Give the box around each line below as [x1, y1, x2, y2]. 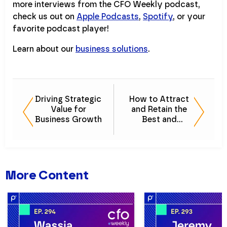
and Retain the [131, 104, 187, 115]
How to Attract [129, 94, 189, 104]
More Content [5, 168, 89, 183]
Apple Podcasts [77, 12, 139, 22]
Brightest [141, 125, 177, 135]
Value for [50, 104, 86, 115]
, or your [173, 12, 205, 22]
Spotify [143, 12, 173, 22]
